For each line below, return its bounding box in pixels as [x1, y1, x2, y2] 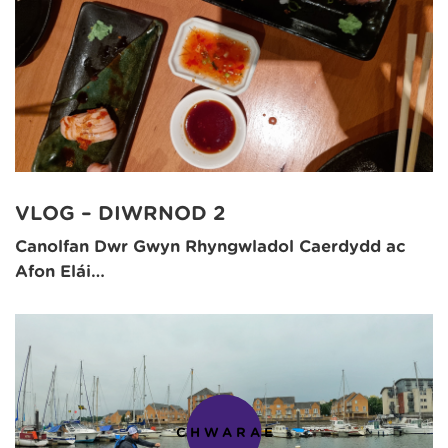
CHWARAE [175, 424, 277, 440]
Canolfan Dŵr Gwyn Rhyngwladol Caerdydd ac [15, 237, 406, 257]
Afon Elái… [15, 262, 105, 282]
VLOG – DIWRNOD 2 [15, 201, 226, 225]
